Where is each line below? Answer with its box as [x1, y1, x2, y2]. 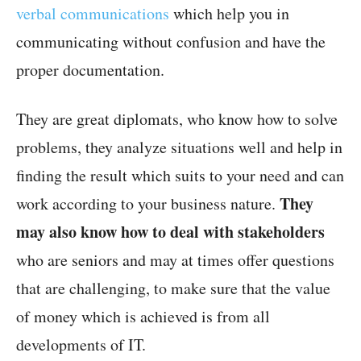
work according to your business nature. [16, 193, 280, 214]
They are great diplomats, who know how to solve [16, 108, 338, 130]
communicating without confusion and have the [16, 31, 326, 52]
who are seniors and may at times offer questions [16, 249, 334, 271]
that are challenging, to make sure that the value [16, 277, 330, 299]
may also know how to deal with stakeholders [16, 220, 325, 243]
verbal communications [16, 2, 169, 24]
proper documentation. [16, 59, 164, 81]
